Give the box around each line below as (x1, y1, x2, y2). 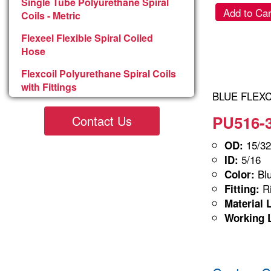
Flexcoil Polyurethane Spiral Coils (21, 66, 176, 80)
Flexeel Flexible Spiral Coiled (21, 30, 153, 45)
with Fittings (21, 79, 77, 94)
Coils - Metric (21, 8, 80, 22)
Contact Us (71, 111, 132, 129)
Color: (224, 166, 255, 181)
